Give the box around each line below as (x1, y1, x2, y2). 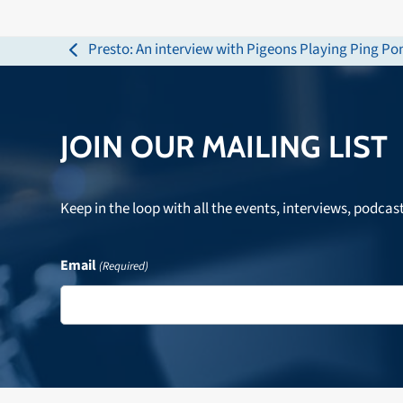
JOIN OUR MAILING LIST (60, 127, 389, 166)
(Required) (99, 257, 149, 274)
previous (68, 49, 123, 72)
